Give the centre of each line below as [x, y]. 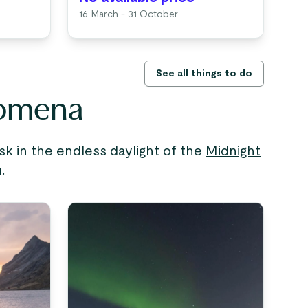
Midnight [233, 151]
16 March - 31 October [129, 14]
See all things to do [204, 74]
